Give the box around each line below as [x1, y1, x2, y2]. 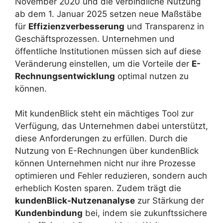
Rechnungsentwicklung [15, 71, 115, 81]
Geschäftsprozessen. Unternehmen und [15, 33, 175, 44]
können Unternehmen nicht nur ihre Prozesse [15, 158, 196, 169]
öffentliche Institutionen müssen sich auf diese [15, 46, 201, 56]
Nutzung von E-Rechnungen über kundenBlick [15, 146, 199, 156]
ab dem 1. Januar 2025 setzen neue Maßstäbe [15, 8, 202, 19]
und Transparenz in [124, 21, 204, 31]
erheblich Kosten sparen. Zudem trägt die [15, 183, 181, 194]
